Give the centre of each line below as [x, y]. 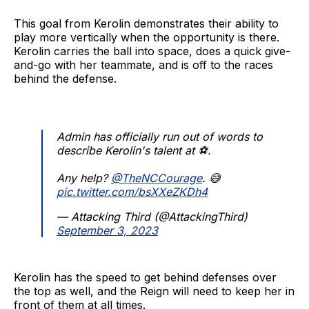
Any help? [84, 178]
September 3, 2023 [107, 231]
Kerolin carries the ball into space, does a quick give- [152, 51]
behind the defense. [65, 79]
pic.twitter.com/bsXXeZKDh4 [132, 192]
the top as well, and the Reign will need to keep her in [154, 291]
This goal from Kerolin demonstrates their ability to [146, 24]
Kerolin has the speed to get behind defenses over [145, 278]
